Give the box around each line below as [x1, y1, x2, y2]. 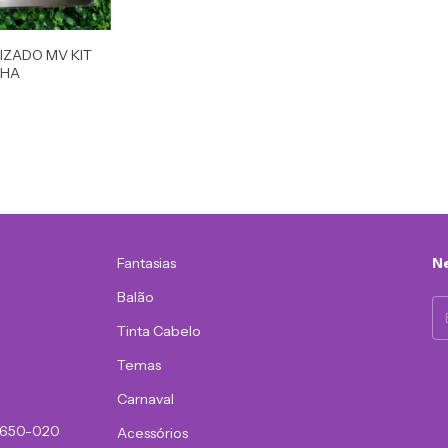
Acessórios [117, 423, 189, 442]
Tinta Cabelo [117, 321, 202, 340]
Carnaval [117, 389, 175, 408]
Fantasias [117, 253, 177, 272]
